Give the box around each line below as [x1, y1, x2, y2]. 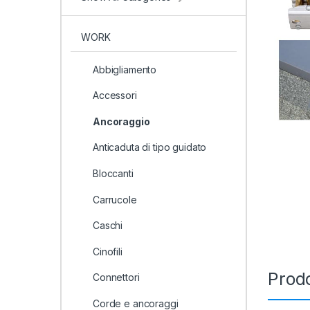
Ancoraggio [92, 115, 150, 127]
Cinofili [92, 245, 122, 257]
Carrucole [92, 193, 137, 206]
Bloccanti [92, 167, 134, 180]
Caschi [92, 219, 123, 232]
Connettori [92, 271, 140, 284]
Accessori [92, 89, 137, 102]
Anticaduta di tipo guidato [92, 141, 207, 154]
